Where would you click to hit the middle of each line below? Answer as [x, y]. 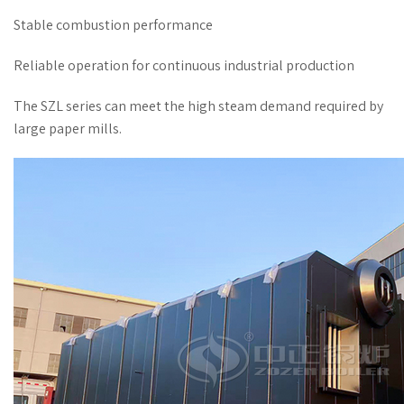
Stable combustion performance [113, 25]
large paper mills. [68, 129]
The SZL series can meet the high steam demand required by [198, 106]
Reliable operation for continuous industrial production [184, 65]
